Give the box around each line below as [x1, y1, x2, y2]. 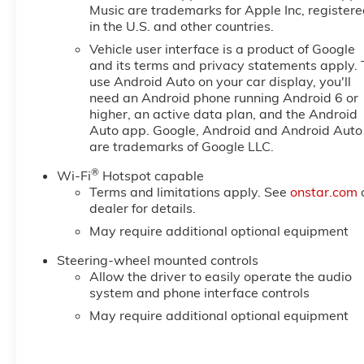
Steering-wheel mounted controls [56, 252, 258, 269]
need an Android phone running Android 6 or [89, 89, 358, 106]
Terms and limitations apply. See [89, 184, 290, 201]
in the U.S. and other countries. [89, 18, 274, 35]
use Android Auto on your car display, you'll [89, 73, 351, 90]
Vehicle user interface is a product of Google [89, 41, 355, 58]
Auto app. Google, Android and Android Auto [89, 122, 362, 139]
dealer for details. [89, 200, 196, 217]
